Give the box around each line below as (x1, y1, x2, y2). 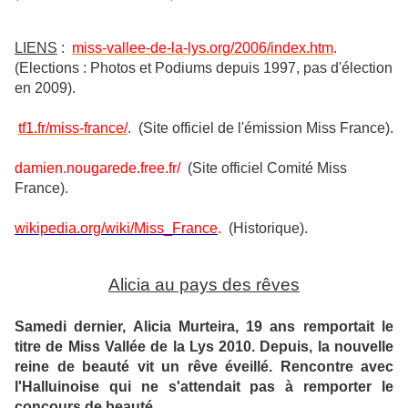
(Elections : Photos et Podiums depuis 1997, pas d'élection (15, 60, 393, 76)
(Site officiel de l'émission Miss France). (131, 120, 393, 136)
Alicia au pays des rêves (108, 275, 300, 294)
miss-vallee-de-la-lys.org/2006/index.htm (72, 40, 333, 56)
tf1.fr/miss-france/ (18, 120, 127, 136)
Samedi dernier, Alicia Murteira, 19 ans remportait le (15, 319, 393, 334)
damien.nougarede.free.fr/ (15, 160, 180, 176)
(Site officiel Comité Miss (180, 160, 347, 176)
